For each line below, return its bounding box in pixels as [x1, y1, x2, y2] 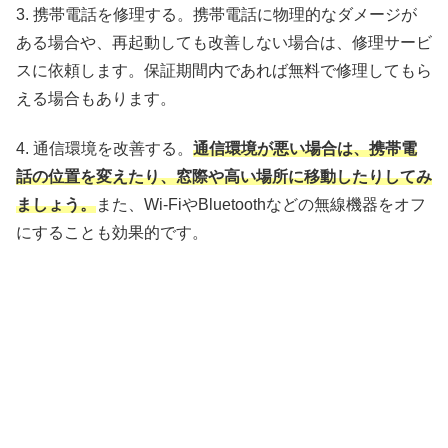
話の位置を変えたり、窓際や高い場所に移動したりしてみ [16, 168, 432, 186]
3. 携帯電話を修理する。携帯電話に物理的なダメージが [16, 6, 417, 24]
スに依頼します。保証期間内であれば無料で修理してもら [16, 62, 432, 80]
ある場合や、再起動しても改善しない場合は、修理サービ [16, 34, 432, 52]
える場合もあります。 [16, 90, 176, 108]
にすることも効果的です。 [16, 224, 208, 242]
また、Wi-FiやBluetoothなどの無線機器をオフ [96, 196, 426, 214]
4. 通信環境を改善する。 [16, 140, 193, 158]
